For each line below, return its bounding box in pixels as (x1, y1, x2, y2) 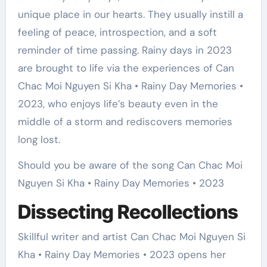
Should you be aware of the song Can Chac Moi (17, 158, 243, 172)
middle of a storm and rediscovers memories (17, 114, 232, 128)
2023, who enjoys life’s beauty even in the (17, 97, 218, 110)
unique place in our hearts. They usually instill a (17, 7, 243, 21)
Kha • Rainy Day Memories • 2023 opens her (17, 248, 226, 262)
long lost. (17, 132, 60, 146)
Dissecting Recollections (17, 200, 238, 223)
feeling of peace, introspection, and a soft (17, 25, 217, 39)
